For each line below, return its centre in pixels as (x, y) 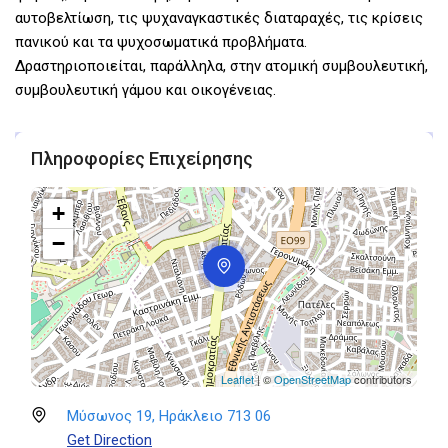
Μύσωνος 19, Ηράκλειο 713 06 (169, 415)
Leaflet (237, 378)
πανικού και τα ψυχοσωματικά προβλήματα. (161, 41)
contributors (381, 378)
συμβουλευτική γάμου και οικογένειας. (145, 89)
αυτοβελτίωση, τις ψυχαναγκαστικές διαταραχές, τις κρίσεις (219, 17)
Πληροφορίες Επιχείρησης (142, 158)
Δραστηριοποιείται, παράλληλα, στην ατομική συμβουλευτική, (221, 65)
